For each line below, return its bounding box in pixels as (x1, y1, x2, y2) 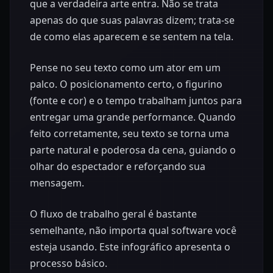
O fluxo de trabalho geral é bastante (30, 207, 197, 221)
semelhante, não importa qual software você (30, 223, 236, 237)
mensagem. (30, 175, 84, 190)
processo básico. (30, 256, 107, 270)
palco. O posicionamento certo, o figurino (30, 77, 222, 91)
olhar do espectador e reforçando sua (30, 159, 205, 173)
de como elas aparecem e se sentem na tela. (30, 29, 233, 43)
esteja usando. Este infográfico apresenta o (30, 239, 230, 253)
